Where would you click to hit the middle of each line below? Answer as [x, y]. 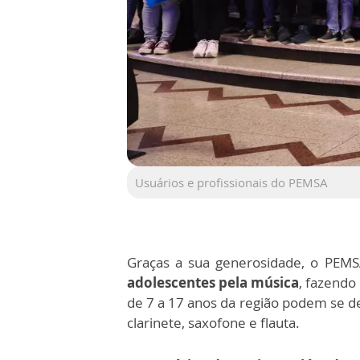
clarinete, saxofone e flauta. [213, 323]
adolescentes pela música [213, 283]
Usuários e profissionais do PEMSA [231, 183]
